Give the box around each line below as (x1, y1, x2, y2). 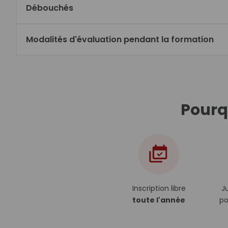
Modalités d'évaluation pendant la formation (26, 34, 214, 45)
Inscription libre (132, 183, 186, 193)
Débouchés (26, 2, 73, 14)
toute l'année (132, 195, 185, 205)
